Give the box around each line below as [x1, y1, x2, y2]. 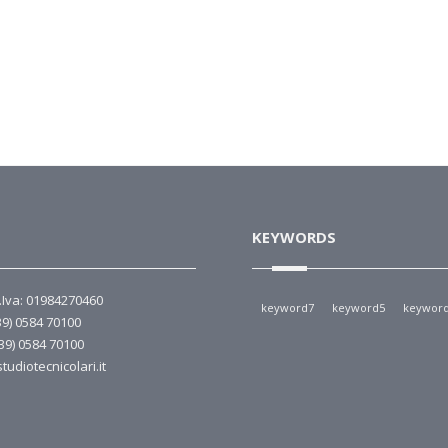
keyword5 [332, 300, 385, 315]
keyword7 [261, 300, 314, 315]
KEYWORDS [252, 227, 336, 247]
